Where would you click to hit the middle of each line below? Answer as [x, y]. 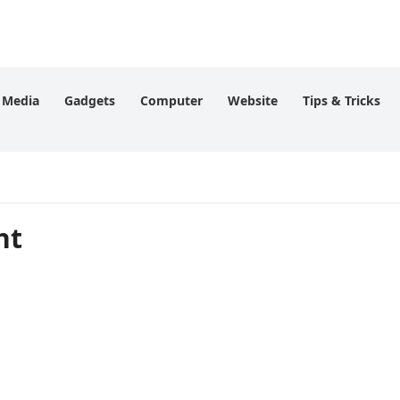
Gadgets [90, 100]
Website [253, 100]
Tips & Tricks [342, 100]
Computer [171, 100]
